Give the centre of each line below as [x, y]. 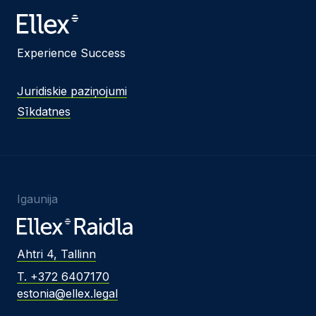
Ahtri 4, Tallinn [56, 254]
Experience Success [71, 53]
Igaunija [37, 199]
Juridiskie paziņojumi [72, 91]
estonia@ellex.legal [67, 294]
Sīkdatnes [44, 112]
